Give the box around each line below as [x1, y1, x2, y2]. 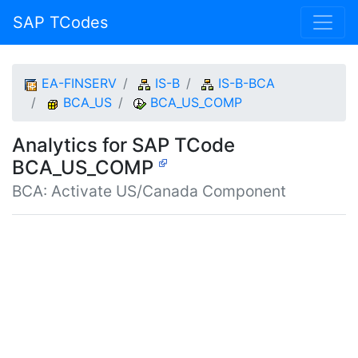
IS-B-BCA [218, 75, 275, 91]
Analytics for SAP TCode [12, 133, 235, 157]
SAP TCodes [13, 13, 108, 32]
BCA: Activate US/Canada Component [12, 181, 286, 201]
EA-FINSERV [42, 75, 117, 91]
